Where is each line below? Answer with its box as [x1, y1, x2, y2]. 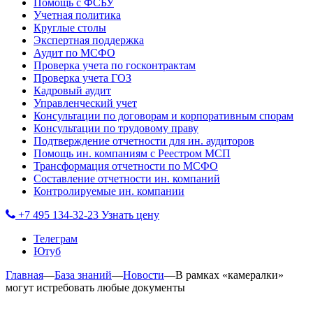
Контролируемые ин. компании [34, 185, 184, 197]
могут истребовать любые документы [6, 282, 185, 293]
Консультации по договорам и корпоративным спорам [34, 110, 293, 122]
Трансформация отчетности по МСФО [34, 160, 218, 172]
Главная [6, 269, 43, 281]
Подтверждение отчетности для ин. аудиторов [34, 135, 254, 147]
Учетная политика [34, 9, 121, 21]
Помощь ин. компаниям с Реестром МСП [34, 147, 231, 159]
